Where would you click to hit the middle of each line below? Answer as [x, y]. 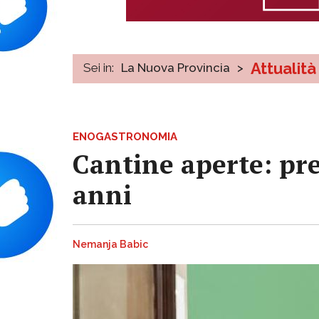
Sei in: [99, 67]
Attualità [283, 68]
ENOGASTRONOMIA [125, 136]
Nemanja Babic [110, 245]
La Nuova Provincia [176, 67]
